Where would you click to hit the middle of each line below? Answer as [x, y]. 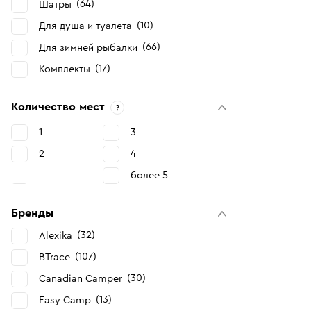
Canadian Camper [81, 279]
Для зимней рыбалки [88, 48]
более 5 [149, 175]
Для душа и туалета [85, 26]
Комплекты [65, 69]
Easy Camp [65, 300]
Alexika [56, 236]
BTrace [54, 257]
